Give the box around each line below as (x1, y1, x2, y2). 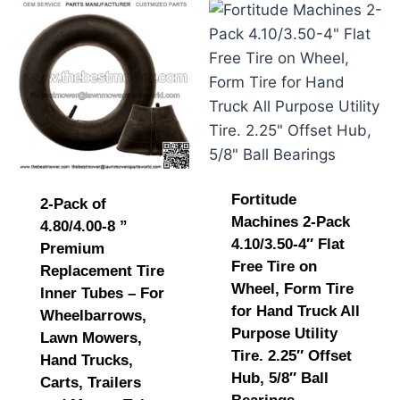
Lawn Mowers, (39, 329, 142, 346)
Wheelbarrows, (39, 306, 146, 324)
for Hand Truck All (230, 302, 360, 320)
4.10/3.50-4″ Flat (230, 235, 345, 253)
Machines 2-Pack (230, 212, 350, 230)
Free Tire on (230, 257, 317, 275)
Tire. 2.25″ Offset (230, 346, 352, 364)
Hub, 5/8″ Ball (230, 369, 329, 387)
